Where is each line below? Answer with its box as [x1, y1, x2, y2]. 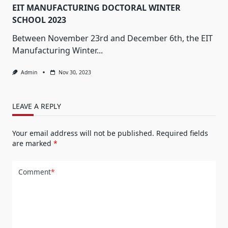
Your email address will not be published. [12, 128, 154, 138]
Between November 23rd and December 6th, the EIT [12, 32, 213, 44]
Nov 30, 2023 [58, 68, 91, 76]
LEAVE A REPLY [12, 101, 61, 111]
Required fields [156, 128, 208, 138]
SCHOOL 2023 [12, 14, 66, 25]
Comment [18, 167, 51, 177]
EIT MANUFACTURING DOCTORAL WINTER [12, 2, 181, 13]
